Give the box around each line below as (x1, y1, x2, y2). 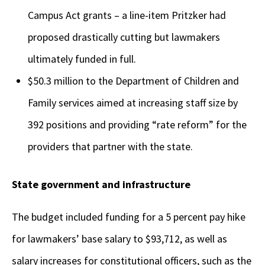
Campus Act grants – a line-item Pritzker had (28, 8, 226, 22)
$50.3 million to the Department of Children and (28, 74, 239, 88)
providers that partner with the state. (28, 140, 198, 154)
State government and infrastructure (12, 177, 190, 192)
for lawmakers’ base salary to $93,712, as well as (12, 232, 227, 246)
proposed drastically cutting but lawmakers (28, 30, 220, 44)
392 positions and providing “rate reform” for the (28, 118, 247, 132)
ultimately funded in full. (28, 52, 136, 66)
